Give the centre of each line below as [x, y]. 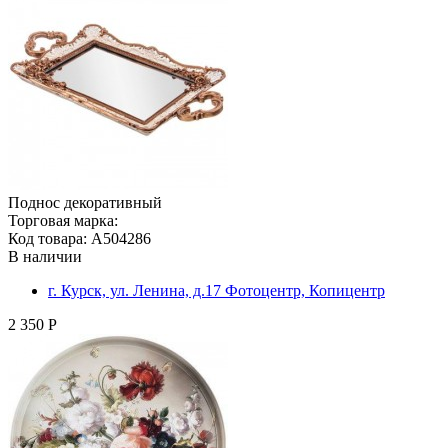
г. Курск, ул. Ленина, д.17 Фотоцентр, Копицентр [216, 290]
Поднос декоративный [85, 202]
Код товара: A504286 [79, 238]
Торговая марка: [63, 220]
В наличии [45, 256]
